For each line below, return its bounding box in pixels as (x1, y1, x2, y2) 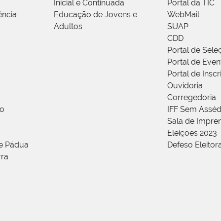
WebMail (167, 9, 199, 19)
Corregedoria (167, 92, 216, 102)
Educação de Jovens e (54, 9, 137, 19)
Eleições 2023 (167, 128, 217, 138)
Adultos (54, 21, 82, 31)
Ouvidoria (167, 80, 203, 90)
